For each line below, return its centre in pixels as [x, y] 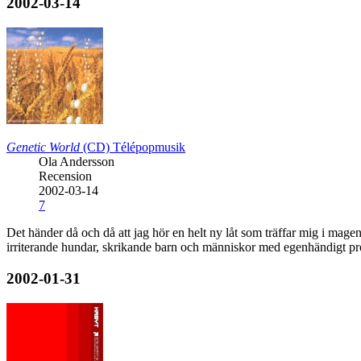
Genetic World [43, 147]
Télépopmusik [149, 147]
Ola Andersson [77, 162]
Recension [65, 176]
